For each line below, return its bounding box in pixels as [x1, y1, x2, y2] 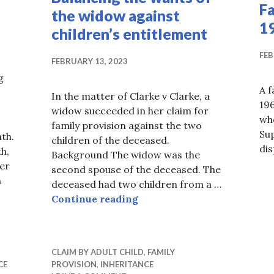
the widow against [51, 6, 180, 25]
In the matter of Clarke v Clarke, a [51, 90, 210, 103]
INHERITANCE [100, 259, 154, 270]
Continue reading [51, 193, 138, 206]
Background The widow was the [51, 149, 200, 161]
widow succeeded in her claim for [51, 105, 209, 117]
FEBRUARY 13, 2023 [51, 56, 128, 67]
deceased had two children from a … [51, 178, 221, 191]
